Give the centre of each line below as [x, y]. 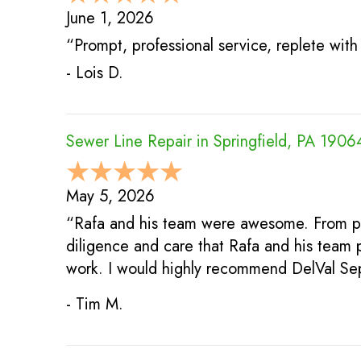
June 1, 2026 [110, 19]
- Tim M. [95, 305]
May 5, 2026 [110, 197]
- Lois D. [95, 73]
